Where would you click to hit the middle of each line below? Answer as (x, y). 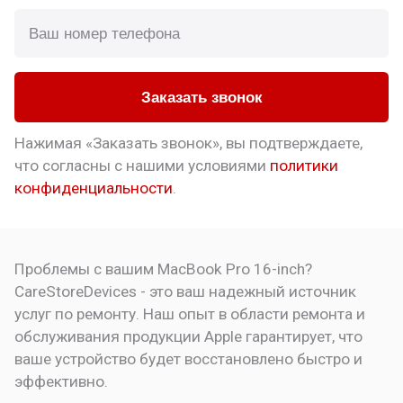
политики (304, 165)
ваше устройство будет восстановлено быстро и (189, 358)
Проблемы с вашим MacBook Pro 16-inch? (164, 269)
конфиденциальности (94, 188)
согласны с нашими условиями (157, 165)
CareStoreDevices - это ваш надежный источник (186, 291)
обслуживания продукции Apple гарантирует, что (189, 336)
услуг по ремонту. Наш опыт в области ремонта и (190, 313)
